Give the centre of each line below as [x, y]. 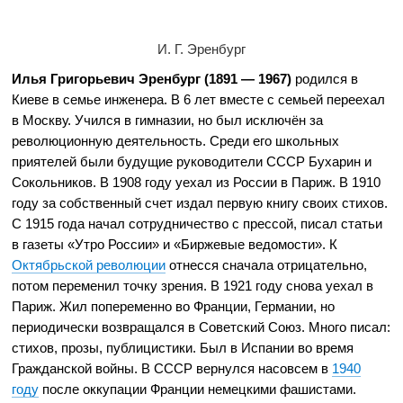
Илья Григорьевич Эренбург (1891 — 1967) [152, 79]
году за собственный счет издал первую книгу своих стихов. [200, 203]
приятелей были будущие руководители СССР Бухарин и [192, 161]
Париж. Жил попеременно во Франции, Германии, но [174, 306]
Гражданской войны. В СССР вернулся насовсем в [172, 368]
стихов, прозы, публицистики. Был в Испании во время [183, 348]
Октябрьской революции [89, 265]
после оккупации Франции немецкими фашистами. [198, 389]
